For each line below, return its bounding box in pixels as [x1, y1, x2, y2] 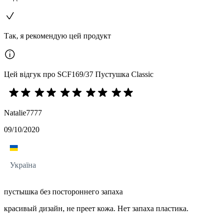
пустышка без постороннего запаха [4, 187, 123, 196]
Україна [10, 161, 36, 170]
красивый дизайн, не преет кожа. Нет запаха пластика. [4, 204, 188, 213]
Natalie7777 [4, 109, 42, 117]
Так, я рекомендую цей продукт [4, 32, 111, 40]
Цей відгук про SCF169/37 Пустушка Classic [4, 70, 153, 79]
